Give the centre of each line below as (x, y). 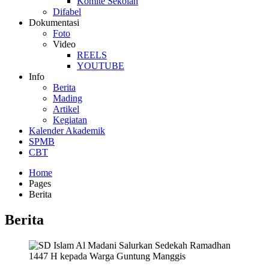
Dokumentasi (54, 22)
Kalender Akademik (67, 130)
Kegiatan (70, 119)
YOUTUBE (101, 65)
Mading (68, 98)
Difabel (67, 11)
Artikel (66, 109)
